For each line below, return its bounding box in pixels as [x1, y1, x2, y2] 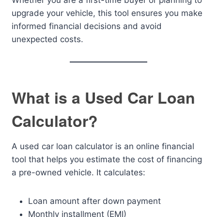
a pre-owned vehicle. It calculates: [12, 168, 145, 177]
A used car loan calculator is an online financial [12, 141, 194, 151]
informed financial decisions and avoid [12, 21, 162, 31]
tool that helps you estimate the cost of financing [12, 155, 202, 164]
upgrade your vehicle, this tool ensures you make [12, 8, 202, 18]
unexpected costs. [12, 34, 83, 44]
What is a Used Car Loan [12, 86, 195, 108]
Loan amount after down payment [28, 196, 161, 206]
